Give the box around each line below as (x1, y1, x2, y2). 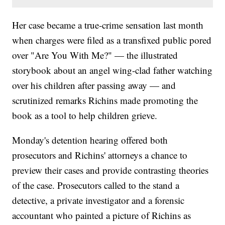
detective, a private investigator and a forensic (12, 194, 185, 207)
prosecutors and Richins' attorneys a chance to (12, 149, 188, 162)
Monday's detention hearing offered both (12, 134, 168, 147)
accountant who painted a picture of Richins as (12, 209, 191, 222)
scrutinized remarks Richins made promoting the (12, 94, 198, 107)
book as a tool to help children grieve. (12, 109, 158, 122)
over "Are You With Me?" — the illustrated (12, 49, 178, 62)
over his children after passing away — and (12, 79, 176, 92)
